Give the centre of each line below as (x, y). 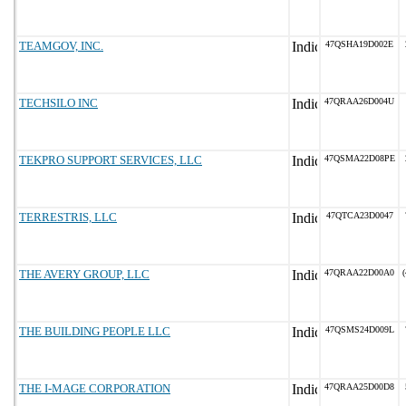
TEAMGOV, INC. (61, 46)
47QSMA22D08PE (359, 158)
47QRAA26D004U (359, 101)
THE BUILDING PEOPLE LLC (95, 331)
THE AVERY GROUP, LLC (84, 274)
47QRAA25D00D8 (359, 387)
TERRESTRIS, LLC (68, 217)
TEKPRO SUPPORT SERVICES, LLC (111, 160)
